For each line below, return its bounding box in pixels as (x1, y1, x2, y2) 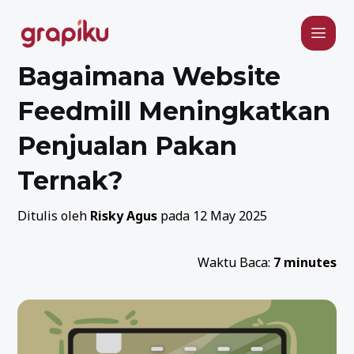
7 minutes (273, 254, 337, 271)
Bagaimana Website (17, 61, 281, 92)
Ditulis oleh (17, 207, 91, 224)
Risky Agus (90, 207, 158, 224)
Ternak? (17, 165, 124, 196)
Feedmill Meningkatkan (17, 96, 331, 126)
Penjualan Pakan (17, 130, 238, 161)
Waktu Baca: (197, 254, 273, 271)
